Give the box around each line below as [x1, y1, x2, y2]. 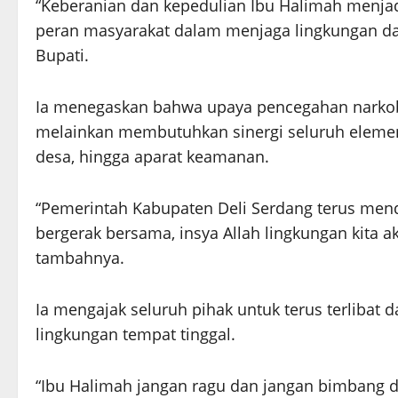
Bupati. [36, 44, 89, 66]
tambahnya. [36, 247, 124, 268]
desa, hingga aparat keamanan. [36, 146, 269, 167]
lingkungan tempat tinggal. [36, 323, 235, 345]
